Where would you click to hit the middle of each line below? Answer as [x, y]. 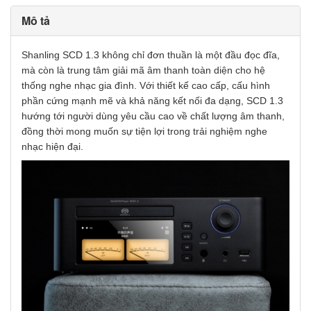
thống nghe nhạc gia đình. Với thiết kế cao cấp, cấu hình [146, 85]
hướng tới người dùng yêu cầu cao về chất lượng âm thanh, [153, 116]
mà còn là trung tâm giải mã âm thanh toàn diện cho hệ [143, 70]
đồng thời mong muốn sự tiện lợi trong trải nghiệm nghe [144, 131]
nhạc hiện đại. [52, 146]
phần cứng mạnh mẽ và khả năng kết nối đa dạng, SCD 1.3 [152, 101]
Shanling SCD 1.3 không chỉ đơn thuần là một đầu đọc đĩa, [151, 55]
